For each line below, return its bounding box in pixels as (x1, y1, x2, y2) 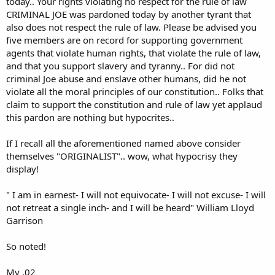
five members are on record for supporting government (6, 33, 242, 46)
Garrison (6, 214, 43, 227)
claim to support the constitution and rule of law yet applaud (6, 98, 262, 110)
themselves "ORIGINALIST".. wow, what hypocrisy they (6, 149, 238, 162)
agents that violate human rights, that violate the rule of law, (6, 46, 261, 59)
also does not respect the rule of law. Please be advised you (6, 20, 257, 33)
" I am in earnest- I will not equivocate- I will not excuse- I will (6, 188, 266, 201)
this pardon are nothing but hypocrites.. (6, 110, 174, 123)
